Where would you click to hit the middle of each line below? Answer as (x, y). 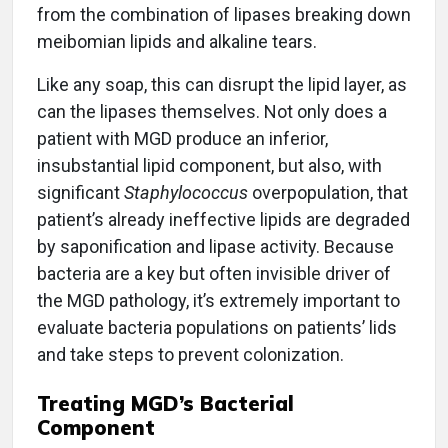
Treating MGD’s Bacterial (165, 404)
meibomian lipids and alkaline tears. (177, 42)
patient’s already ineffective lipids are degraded (223, 220)
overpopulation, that (328, 193)
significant (80, 193)
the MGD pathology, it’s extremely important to (218, 301)
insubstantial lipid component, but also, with (209, 166)
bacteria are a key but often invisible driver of (214, 274)
